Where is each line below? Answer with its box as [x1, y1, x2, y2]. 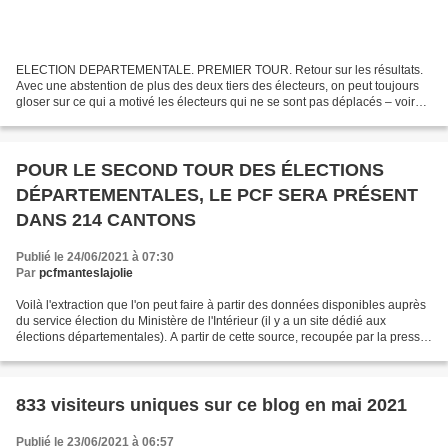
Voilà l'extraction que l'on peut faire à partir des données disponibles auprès [16, 298, 426, 313]
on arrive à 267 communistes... [16, 346, 182, 361]
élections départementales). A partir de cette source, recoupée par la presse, [16, 330, 430, 345]
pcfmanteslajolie [39, 266, 133, 281]
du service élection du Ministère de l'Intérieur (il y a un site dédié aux [16, 314, 386, 329]
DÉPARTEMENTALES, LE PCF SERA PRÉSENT [16, 185, 418, 206]
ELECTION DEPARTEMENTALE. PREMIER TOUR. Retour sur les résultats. [16, 63, 423, 78]
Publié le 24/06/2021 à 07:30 [16, 250, 174, 265]
